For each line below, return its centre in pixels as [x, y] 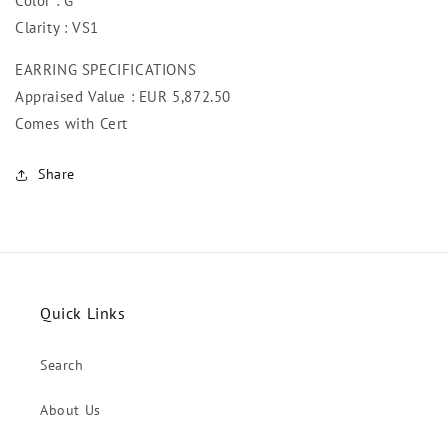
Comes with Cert [71, 124]
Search [62, 365]
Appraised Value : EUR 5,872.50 [123, 97]
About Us [70, 410]
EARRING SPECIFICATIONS [106, 70]
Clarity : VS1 [57, 28]
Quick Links [83, 313]
